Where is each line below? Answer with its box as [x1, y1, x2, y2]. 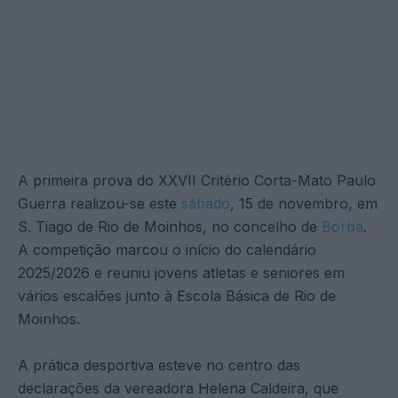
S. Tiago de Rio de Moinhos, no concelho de [18, 217, 322, 235]
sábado [181, 194, 230, 212]
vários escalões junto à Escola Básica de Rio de [18, 286, 336, 305]
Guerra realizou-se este [18, 194, 181, 212]
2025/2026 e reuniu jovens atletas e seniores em [18, 263, 345, 282]
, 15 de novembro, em [230, 194, 378, 212]
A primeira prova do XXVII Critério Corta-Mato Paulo [18, 171, 376, 189]
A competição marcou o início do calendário [18, 240, 316, 259]
